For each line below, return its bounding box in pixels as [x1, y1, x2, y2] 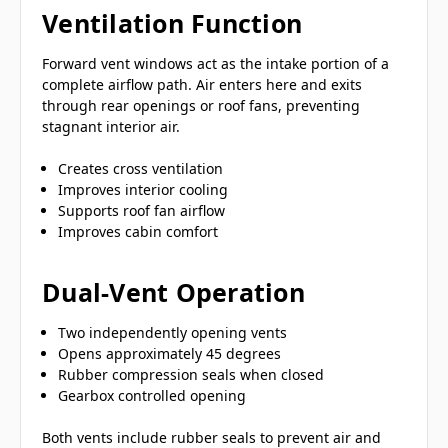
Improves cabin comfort [58, 222, 219, 242]
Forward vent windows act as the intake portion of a [42, 54, 389, 74]
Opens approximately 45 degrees [58, 344, 282, 364]
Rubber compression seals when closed [58, 365, 325, 385]
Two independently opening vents [58, 323, 288, 343]
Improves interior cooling [58, 180, 229, 200]
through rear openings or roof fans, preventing [42, 96, 360, 116]
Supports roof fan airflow [58, 201, 226, 221]
